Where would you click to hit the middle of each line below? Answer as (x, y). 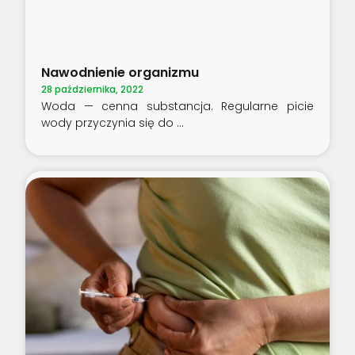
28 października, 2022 (93, 89)
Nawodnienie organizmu (120, 72)
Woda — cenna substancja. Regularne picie (177, 106)
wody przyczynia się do (109, 122)
